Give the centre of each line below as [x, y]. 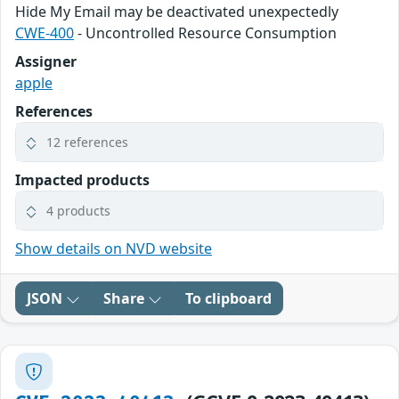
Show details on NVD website [114, 249]
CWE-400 [45, 33]
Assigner [46, 62]
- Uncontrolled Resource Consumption [205, 33]
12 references [87, 142]
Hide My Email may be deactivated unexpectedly [177, 12]
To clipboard [228, 299]
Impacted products [82, 180]
